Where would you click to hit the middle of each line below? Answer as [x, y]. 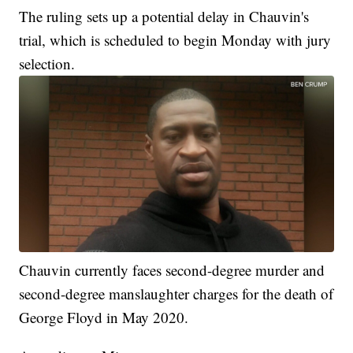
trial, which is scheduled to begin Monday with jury [175, 39]
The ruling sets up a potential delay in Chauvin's [164, 16]
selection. [47, 63]
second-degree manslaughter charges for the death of [176, 294]
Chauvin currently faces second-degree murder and [172, 270]
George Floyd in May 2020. [104, 317]
